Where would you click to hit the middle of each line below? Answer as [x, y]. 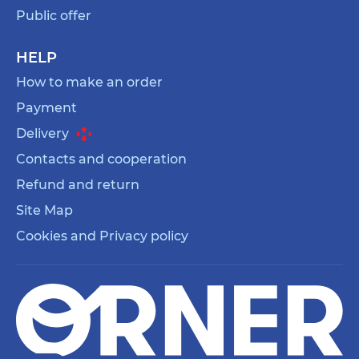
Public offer [54, 15]
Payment [46, 107]
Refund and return [78, 184]
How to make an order [89, 82]
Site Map [44, 210]
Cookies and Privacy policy [102, 236]
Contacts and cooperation [101, 159]
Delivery [44, 133]
